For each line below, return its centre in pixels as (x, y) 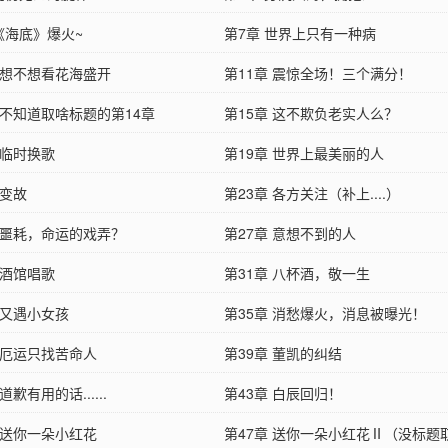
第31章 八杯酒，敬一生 (297, 273)
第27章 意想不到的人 (290, 233)
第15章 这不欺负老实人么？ (311, 113)
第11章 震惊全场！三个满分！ (318, 73)
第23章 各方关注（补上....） (312, 193)
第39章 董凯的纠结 (283, 353)
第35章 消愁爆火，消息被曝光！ (325, 313)
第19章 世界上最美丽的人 (304, 153)
